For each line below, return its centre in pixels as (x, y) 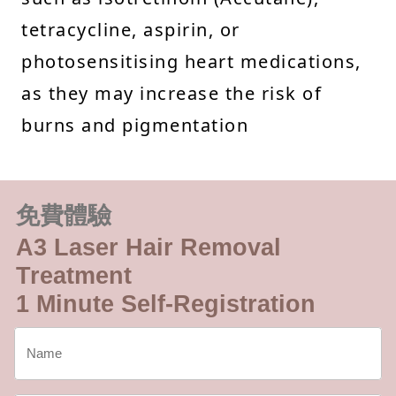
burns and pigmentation (135, 125)
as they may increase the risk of (171, 93)
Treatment (74, 275)
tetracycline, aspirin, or (131, 29)
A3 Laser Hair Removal (148, 247)
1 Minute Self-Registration (166, 304)
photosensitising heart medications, (191, 61)
